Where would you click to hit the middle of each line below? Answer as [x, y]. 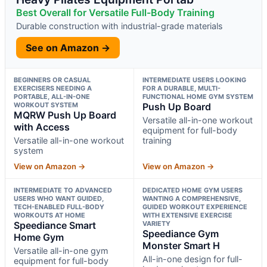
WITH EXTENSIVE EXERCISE [187, 215]
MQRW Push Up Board [65, 115]
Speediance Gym [180, 233]
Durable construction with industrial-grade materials [119, 26]
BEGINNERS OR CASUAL [52, 80]
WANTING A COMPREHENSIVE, [191, 198]
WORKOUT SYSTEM [46, 105]
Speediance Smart [55, 225]
